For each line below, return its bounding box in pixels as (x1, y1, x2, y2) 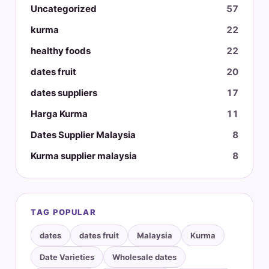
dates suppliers (31, 87, 97, 99)
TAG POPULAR (31, 207, 97, 217)
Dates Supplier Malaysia (31, 129, 136, 141)
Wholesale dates (112, 252, 177, 262)
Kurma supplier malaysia (31, 150, 137, 162)
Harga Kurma (31, 108, 88, 120)
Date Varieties (40, 252, 94, 262)
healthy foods (31, 45, 91, 57)
